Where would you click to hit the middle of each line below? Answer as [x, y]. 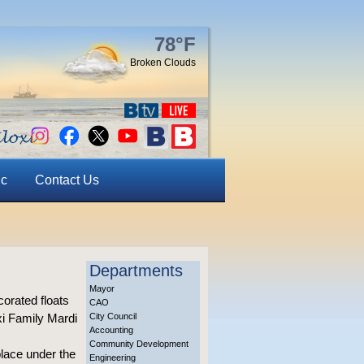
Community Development [139, 344]
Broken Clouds [163, 63]
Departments [136, 271]
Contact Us [67, 180]
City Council [113, 316]
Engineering [113, 357]
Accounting [111, 330]
